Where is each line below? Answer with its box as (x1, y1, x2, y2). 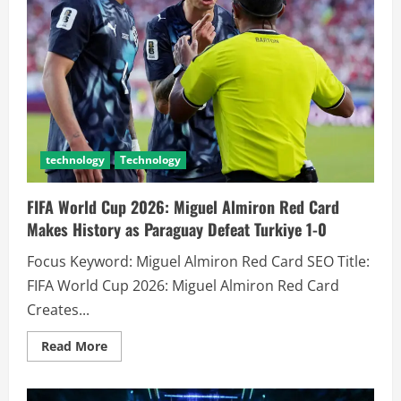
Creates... (27, 299, 90, 320)
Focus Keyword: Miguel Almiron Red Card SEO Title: (27, 251, 370, 271)
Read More (41, 337, 107, 354)
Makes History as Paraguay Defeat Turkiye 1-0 (27, 217, 327, 241)
